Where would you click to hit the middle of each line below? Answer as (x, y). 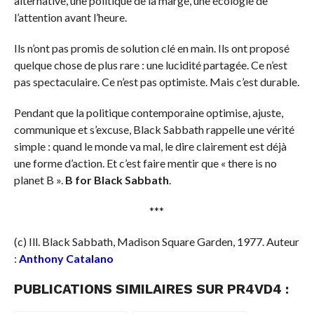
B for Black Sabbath (117, 180)
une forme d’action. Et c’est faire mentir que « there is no (145, 163)
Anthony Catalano (66, 259)
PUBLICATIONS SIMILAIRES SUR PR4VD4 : (151, 289)
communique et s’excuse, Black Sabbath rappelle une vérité (154, 130)
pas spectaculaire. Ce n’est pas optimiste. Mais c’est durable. (156, 82)
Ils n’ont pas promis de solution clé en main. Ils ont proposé (151, 48)
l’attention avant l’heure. (70, 18)
